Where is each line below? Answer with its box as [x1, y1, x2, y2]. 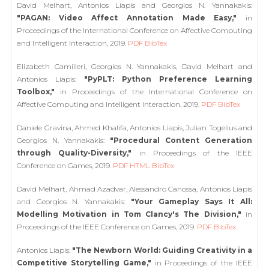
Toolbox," [17, 86, 55, 96]
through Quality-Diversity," [17, 148, 132, 157]
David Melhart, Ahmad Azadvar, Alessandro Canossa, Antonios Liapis [17, 184, 252, 193]
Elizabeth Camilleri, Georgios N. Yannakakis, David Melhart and [17, 61, 252, 71]
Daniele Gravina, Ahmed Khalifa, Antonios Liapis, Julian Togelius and [17, 122, 252, 132]
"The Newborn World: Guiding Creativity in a [72, 245, 252, 255]
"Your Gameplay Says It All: [130, 196, 252, 206]
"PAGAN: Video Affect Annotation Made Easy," [17, 13, 237, 22]
